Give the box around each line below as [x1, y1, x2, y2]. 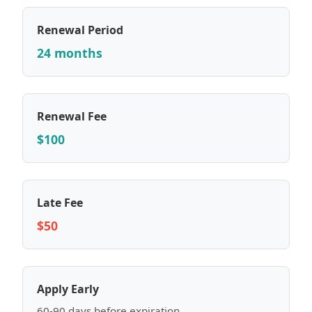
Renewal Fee [37, 109, 107, 124]
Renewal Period [37, 22, 123, 38]
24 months [37, 45, 102, 61]
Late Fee [37, 195, 83, 210]
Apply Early [37, 281, 99, 297]
